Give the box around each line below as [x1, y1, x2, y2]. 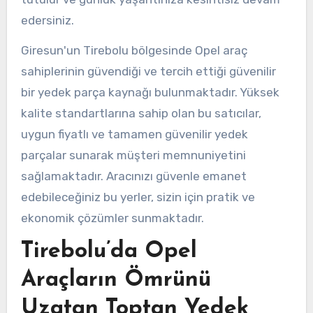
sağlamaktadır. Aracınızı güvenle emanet [20, 168, 247, 183]
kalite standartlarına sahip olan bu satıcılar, [20, 105, 261, 120]
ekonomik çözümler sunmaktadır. [20, 210, 204, 225]
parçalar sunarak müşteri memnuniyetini [20, 147, 246, 162]
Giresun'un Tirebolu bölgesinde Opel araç [20, 43, 247, 57]
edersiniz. [20, 13, 74, 28]
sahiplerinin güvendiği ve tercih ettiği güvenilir [20, 64, 276, 78]
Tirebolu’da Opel [20, 240, 197, 263]
